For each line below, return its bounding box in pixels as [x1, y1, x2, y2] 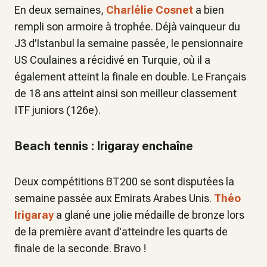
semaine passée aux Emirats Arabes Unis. [14, 192, 214, 205]
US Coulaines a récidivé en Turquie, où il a [14, 54, 210, 67]
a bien [193, 4, 224, 17]
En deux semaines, [14, 4, 106, 17]
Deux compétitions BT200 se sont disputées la [14, 175, 234, 188]
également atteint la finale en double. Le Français [14, 70, 246, 83]
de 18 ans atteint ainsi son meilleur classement [14, 87, 237, 100]
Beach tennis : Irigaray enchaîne [14, 139, 193, 154]
